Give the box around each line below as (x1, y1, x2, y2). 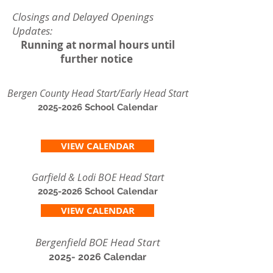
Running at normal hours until (20, 38, 175, 52)
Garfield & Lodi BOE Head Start (31, 171, 164, 184)
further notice (60, 52, 135, 66)
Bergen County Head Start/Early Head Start (7, 87, 188, 100)
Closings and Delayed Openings (12, 10, 154, 24)
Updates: (12, 24, 52, 38)
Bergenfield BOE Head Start (35, 235, 160, 249)
